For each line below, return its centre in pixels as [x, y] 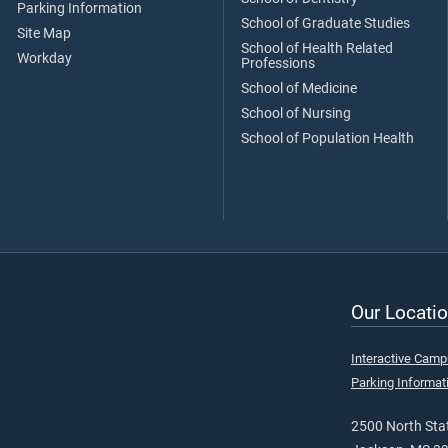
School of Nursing [296, 114]
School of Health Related [317, 49]
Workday [44, 59]
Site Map [44, 34]
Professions [278, 64]
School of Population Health [327, 139]
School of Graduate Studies [325, 24]
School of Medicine [299, 89]
